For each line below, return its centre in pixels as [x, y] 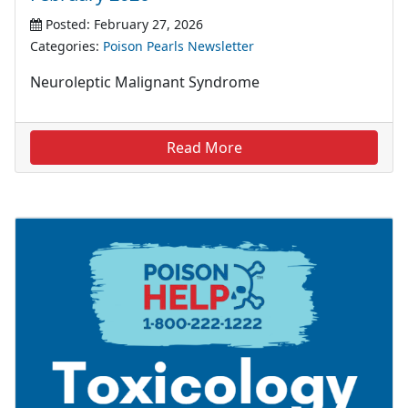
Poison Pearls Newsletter [178, 46]
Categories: [66, 46]
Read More [204, 148]
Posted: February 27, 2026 [122, 25]
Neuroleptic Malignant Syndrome [145, 82]
